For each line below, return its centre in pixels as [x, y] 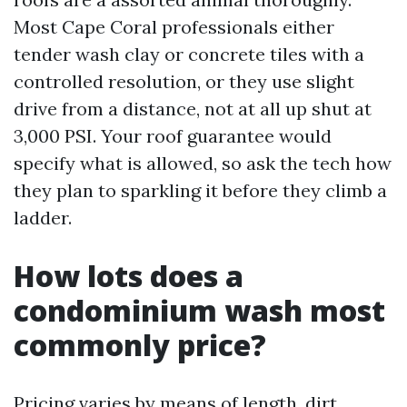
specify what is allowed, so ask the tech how [203, 163]
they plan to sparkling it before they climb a [200, 190]
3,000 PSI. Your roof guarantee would [173, 136]
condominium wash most [199, 310]
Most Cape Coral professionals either [174, 27]
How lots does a [129, 276]
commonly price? [140, 345]
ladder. [43, 218]
